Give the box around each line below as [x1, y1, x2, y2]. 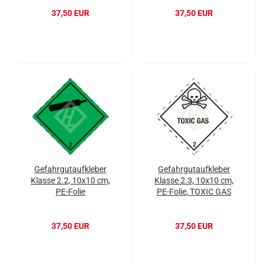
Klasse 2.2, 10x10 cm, [31, 176, 110, 186]
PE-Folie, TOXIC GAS [157, 187, 231, 197]
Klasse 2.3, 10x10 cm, [154, 176, 234, 186]
